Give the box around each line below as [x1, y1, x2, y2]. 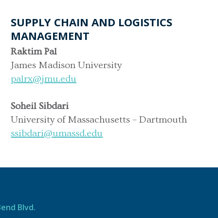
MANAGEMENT [11, 28, 90, 43]
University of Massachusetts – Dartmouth [11, 114, 187, 125]
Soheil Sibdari [11, 100, 69, 111]
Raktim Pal [11, 46, 57, 57]
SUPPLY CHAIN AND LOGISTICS [11, 14, 173, 29]
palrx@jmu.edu [11, 73, 77, 84]
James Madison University [11, 59, 122, 71]
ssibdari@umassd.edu [11, 127, 103, 139]
